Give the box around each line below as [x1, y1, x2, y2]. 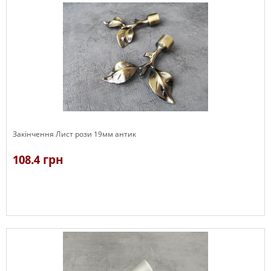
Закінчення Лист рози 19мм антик [13, 129, 136, 139]
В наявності [13, 216, 56, 227]
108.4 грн [13, 152, 64, 168]
